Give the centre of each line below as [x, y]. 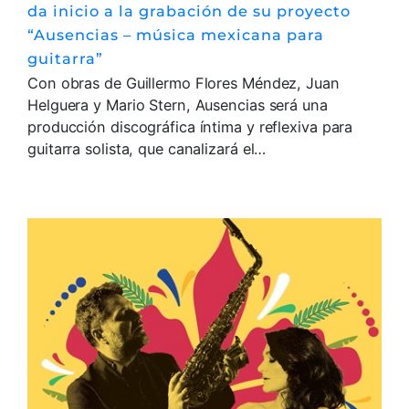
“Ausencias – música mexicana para [176, 35]
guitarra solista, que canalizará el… [147, 149]
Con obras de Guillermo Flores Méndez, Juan [184, 84]
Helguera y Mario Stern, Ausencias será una [178, 105]
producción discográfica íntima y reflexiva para [190, 127]
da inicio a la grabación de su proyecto [189, 11]
